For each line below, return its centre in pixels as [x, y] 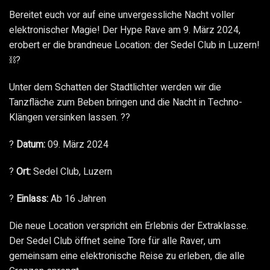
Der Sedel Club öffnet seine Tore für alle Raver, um [115, 241]
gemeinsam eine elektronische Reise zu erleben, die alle [127, 256]
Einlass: [32, 199]
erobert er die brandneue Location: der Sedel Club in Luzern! [134, 46]
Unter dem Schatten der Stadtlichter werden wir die [115, 88]
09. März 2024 [77, 145]
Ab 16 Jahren [77, 199]
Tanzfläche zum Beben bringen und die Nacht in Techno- [126, 103]
